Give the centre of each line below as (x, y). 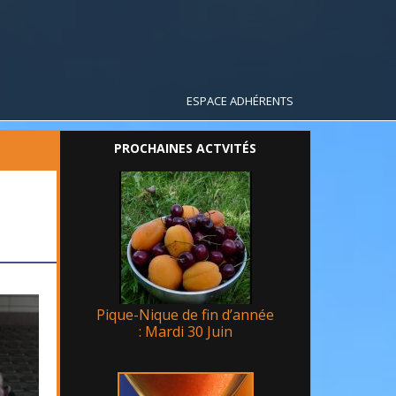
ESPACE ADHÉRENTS (240, 101)
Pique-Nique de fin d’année (185, 315)
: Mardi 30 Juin (185, 331)
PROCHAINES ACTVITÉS (185, 148)
